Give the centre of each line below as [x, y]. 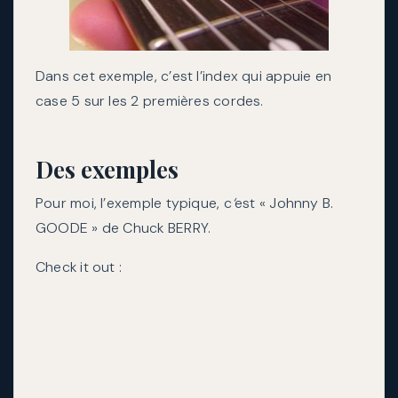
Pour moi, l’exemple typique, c [134, 203]
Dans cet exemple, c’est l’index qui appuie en [184, 76]
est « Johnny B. [284, 203]
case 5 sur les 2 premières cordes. [150, 101]
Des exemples [107, 169]
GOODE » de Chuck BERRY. [123, 228]
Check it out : [79, 267]
